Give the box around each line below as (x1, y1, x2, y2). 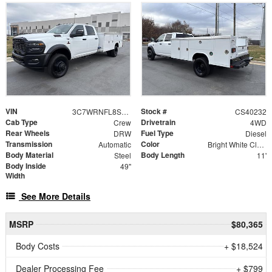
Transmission (5, 138, 52, 150)
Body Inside (5, 160, 46, 172)
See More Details (21, 190, 90, 203)
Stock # (141, 106, 167, 117)
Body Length (141, 149, 185, 161)
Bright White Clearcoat (256, 139, 264, 150)
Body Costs (16, 240, 59, 253)
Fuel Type (141, 127, 174, 139)
